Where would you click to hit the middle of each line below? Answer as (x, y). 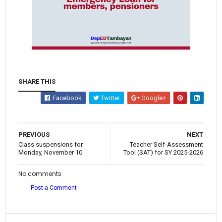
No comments (40, 174)
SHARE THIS (37, 82)
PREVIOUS (34, 135)
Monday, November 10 (51, 153)
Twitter (109, 98)
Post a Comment (54, 188)
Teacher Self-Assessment (166, 145)
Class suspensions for (51, 145)
